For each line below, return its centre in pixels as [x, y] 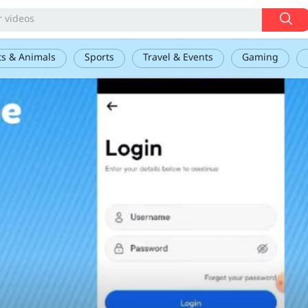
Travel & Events [178, 58]
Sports [99, 58]
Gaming [260, 58]
